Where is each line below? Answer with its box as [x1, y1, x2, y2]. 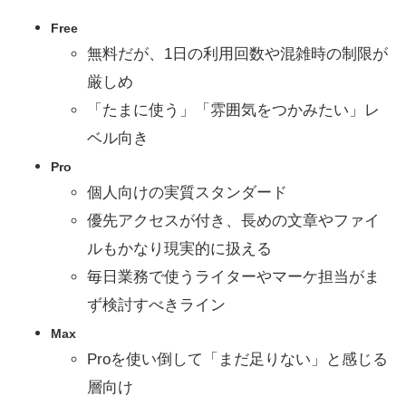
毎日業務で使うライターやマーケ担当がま [87, 268, 380, 286]
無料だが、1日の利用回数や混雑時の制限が [87, 45, 388, 63]
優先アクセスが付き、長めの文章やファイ [87, 212, 380, 230]
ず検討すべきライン [87, 296, 226, 314]
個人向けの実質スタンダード [87, 184, 287, 202]
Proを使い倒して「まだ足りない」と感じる [87, 351, 388, 369]
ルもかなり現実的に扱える [87, 240, 272, 258]
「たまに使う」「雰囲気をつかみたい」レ [87, 101, 380, 120]
